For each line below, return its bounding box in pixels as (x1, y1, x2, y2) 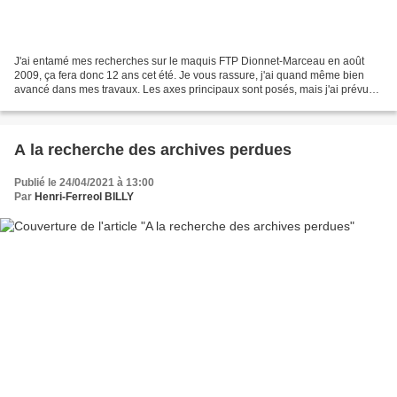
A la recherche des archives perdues (14, 140, 292, 159)
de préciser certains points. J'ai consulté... (14, 97, 214, 110)
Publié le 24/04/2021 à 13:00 (14, 175, 154, 189)
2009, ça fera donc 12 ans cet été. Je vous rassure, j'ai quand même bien (14, 68, 364, 82)
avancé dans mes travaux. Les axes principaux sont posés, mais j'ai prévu (14, 82, 369, 96)
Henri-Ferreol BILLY (35, 190, 134, 203)
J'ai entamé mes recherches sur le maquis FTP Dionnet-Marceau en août (14, 54, 364, 67)
